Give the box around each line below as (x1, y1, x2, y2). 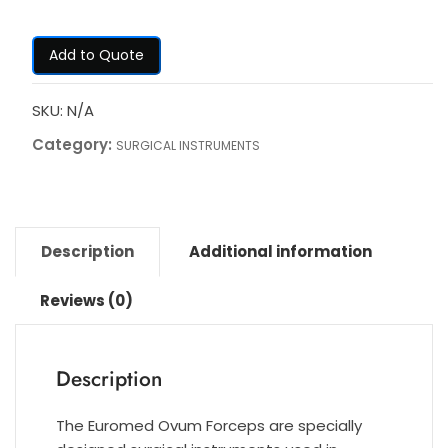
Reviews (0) (40, 290, 133, 312)
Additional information (189, 241, 372, 263)
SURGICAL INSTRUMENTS (115, 137, 260, 155)
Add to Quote (48, 45, 144, 66)
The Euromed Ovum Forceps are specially (56, 415, 362, 437)
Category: (31, 134, 116, 156)
